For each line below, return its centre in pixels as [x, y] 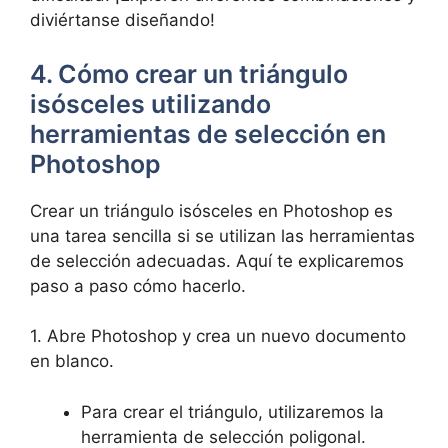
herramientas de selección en [208, 133]
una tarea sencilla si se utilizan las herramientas [222, 235]
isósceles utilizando [150, 103]
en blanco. [72, 361]
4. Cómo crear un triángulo [189, 73]
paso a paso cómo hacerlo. [138, 285]
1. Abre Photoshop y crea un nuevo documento [218, 336]
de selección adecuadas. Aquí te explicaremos [217, 260]
